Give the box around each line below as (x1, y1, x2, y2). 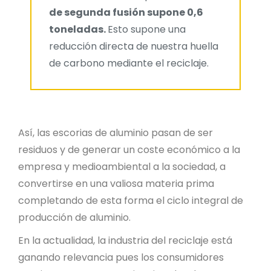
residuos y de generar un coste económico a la (18, 143, 240, 157)
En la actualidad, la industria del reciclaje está (18, 233, 232, 247)
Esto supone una (108, 22, 186, 36)
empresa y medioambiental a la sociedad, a (18, 160, 226, 174)
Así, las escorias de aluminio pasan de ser (18, 126, 213, 140)
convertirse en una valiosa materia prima (18, 177, 214, 191)
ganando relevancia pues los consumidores (18, 250, 224, 264)
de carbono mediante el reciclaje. (49, 56, 209, 70)
